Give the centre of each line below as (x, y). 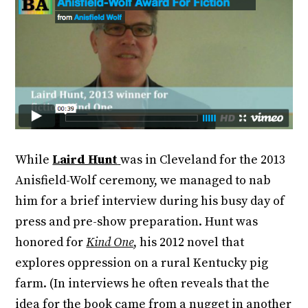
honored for (51, 243)
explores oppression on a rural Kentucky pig (142, 263)
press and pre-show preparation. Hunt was (137, 222)
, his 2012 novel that (189, 243)
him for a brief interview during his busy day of (150, 201)
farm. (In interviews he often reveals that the (143, 284)
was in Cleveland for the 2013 (203, 160)
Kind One (110, 243)
